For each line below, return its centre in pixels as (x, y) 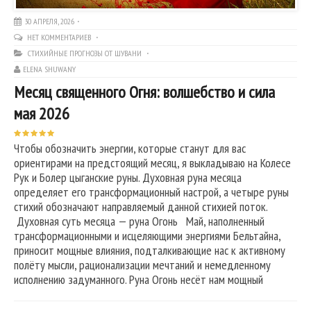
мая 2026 (42, 113)
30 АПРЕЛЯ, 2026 (49, 21)
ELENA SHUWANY (49, 69)
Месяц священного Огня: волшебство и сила (144, 92)
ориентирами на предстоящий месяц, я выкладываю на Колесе (152, 162)
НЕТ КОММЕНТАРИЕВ (60, 37)
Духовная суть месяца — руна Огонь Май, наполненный (139, 221)
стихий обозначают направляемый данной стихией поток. (141, 206)
